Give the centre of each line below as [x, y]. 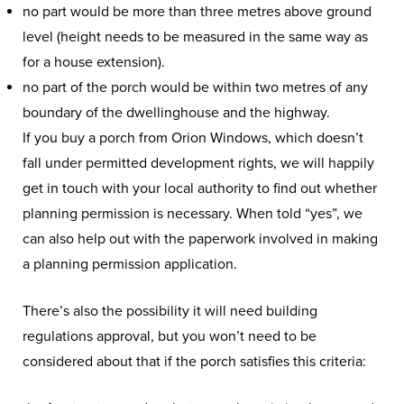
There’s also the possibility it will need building [170, 311]
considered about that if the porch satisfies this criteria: [194, 362]
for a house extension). [94, 62]
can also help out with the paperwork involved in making [200, 239]
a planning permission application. [132, 264]
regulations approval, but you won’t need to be [170, 336]
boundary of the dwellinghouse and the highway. [176, 113]
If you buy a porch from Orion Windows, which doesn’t [193, 138]
